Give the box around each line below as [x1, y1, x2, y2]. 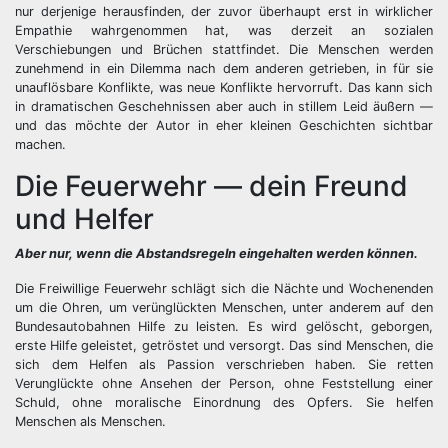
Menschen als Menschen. [15, 414, 166, 429]
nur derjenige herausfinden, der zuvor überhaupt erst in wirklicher [15, 4, 433, 19]
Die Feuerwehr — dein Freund [15, 169, 408, 203]
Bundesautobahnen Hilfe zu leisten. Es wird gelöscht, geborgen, [15, 319, 433, 334]
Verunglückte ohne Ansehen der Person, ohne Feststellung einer [15, 376, 433, 391]
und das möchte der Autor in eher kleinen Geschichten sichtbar [15, 118, 433, 133]
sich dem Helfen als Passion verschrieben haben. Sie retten [15, 357, 433, 372]
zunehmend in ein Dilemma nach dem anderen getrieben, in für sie [15, 61, 433, 76]
